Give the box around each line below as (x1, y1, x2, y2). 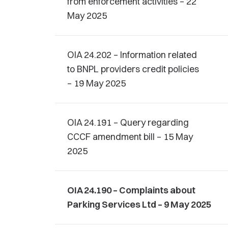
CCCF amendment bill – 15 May (67, 131, 193, 142)
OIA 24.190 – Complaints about (67, 184, 195, 196)
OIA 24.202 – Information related (67, 49, 197, 61)
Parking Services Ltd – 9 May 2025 (67, 198, 211, 210)
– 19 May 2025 (67, 77, 126, 89)
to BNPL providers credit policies (67, 63, 199, 75)
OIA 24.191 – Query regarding (67, 117, 189, 128)
